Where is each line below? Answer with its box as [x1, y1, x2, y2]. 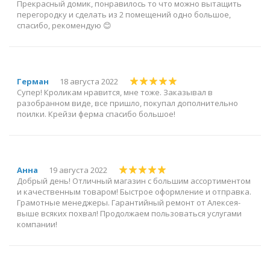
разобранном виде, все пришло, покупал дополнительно [17, 97, 238, 108]
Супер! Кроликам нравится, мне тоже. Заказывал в [17, 86, 213, 98]
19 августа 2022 [49, 164, 107, 175]
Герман [17, 75, 51, 87]
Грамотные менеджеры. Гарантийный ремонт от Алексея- [17, 196, 240, 208]
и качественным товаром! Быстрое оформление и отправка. [17, 186, 251, 197]
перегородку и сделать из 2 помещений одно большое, [17, 8, 231, 20]
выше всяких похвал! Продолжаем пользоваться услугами [17, 207, 242, 219]
